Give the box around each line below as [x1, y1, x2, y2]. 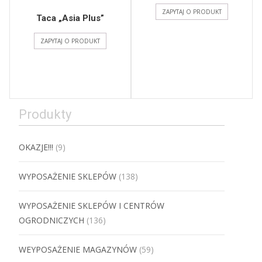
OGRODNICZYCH [19, 215, 84, 226]
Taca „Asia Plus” [36, 13, 104, 24]
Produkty [19, 107, 71, 122]
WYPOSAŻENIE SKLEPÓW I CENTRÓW [19, 200, 164, 212]
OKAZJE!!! [19, 142, 53, 153]
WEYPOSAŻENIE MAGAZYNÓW [19, 244, 137, 256]
